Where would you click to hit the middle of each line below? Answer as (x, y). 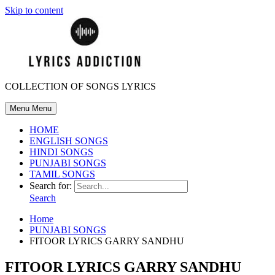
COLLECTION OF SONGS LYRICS (80, 86)
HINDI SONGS (61, 152)
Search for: (51, 186)
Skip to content (34, 10)
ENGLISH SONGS (69, 141)
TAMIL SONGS (62, 174)
